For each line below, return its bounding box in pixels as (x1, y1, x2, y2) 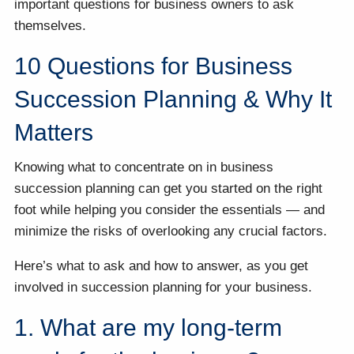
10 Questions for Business (14, 53, 293, 80)
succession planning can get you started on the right (14, 180, 323, 196)
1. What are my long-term (14, 314, 283, 341)
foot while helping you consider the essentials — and (14, 201, 326, 217)
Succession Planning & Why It (14, 86, 333, 113)
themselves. (14, 18, 87, 34)
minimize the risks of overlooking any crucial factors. (14, 223, 328, 239)
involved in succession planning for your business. (14, 279, 313, 295)
